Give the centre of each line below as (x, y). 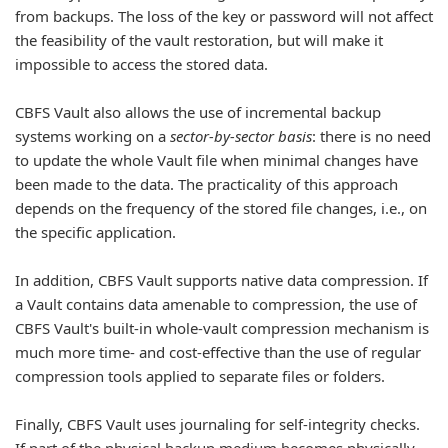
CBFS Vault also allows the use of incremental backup (198, 112)
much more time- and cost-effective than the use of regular (218, 352)
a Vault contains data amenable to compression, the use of (216, 304)
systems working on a (92, 136)
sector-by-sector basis (241, 136)
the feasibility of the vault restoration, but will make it (199, 40)
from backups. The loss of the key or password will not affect (224, 16)
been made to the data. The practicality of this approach (206, 184)
